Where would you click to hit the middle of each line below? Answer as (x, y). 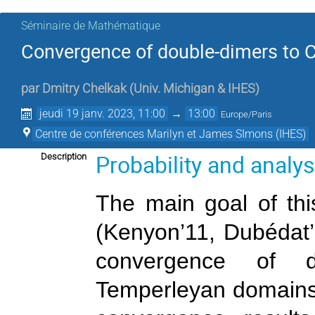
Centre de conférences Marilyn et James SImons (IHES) (171, 134)
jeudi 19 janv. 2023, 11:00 (103, 114)
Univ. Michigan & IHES (194, 89)
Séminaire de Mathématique (91, 26)
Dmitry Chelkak (84, 89)
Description (64, 157)
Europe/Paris (247, 115)
